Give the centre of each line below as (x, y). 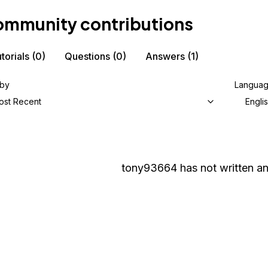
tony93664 (149, 168)
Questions (87, 56)
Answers (165, 56)
